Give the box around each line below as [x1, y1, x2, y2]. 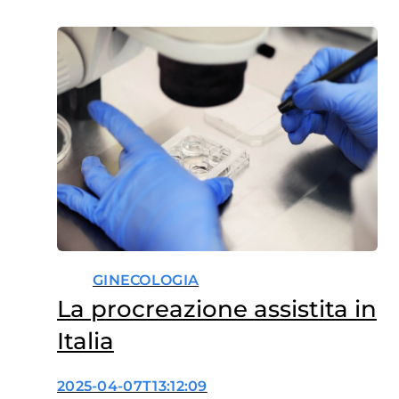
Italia [56, 326, 114, 355]
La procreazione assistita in [56, 294, 377, 323]
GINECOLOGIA [92, 271, 199, 289]
